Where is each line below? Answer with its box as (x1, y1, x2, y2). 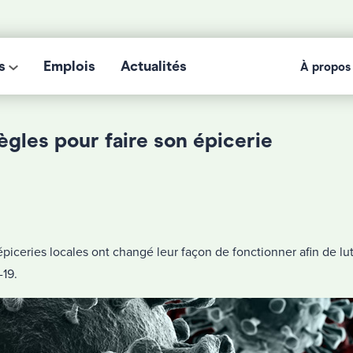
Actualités (121, 58, 187, 75)
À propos (300, 60, 351, 74)
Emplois (43, 58, 95, 75)
